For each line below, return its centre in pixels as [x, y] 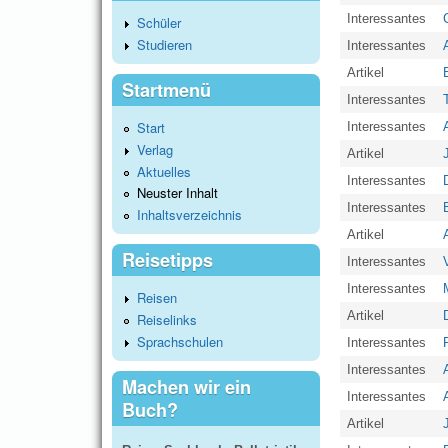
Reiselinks [167, 319]
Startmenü [166, 89]
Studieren [164, 44]
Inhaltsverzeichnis [189, 214]
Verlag [155, 149]
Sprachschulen [180, 341]
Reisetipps [167, 259]
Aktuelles [164, 171]
